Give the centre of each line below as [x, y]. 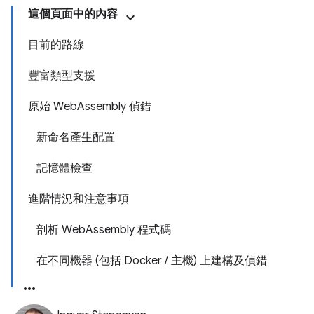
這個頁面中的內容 [73, 14]
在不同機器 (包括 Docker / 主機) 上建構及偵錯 [152, 261]
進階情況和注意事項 [78, 199]
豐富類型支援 [62, 76]
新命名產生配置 [76, 137]
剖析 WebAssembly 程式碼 [104, 230]
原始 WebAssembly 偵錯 [90, 107]
